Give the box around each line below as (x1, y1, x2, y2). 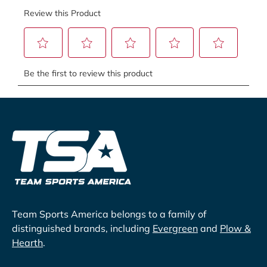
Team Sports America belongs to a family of (12, 207, 206, 220)
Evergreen (153, 222, 198, 234)
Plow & (220, 222, 251, 234)
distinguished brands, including (12, 222, 153, 234)
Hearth (12, 236, 43, 249)
